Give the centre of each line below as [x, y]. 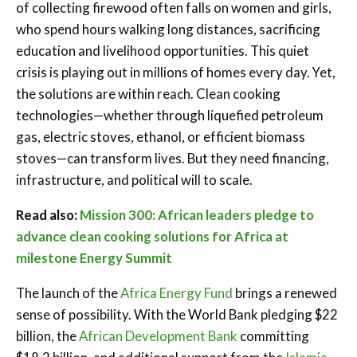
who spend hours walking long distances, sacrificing [168, 29]
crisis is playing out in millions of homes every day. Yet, [176, 72]
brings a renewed [285, 292]
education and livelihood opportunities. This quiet [163, 50]
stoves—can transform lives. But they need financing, [173, 158]
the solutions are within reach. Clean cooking [148, 93]
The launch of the [68, 292]
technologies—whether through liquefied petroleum [170, 115]
